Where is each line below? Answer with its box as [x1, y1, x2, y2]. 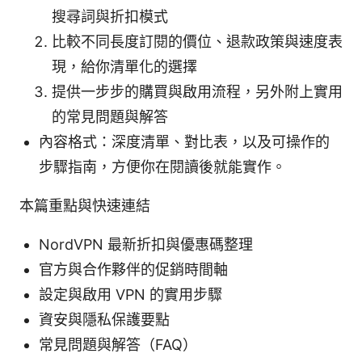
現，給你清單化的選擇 [52, 58, 197, 76]
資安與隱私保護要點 [39, 311, 170, 329]
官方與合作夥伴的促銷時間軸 [39, 261, 228, 279]
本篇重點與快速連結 [19, 197, 150, 215]
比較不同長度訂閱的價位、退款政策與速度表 [52, 33, 343, 51]
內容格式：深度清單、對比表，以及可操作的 [39, 133, 330, 151]
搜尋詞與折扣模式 [52, 8, 168, 26]
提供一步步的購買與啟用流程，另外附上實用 [52, 83, 343, 101]
